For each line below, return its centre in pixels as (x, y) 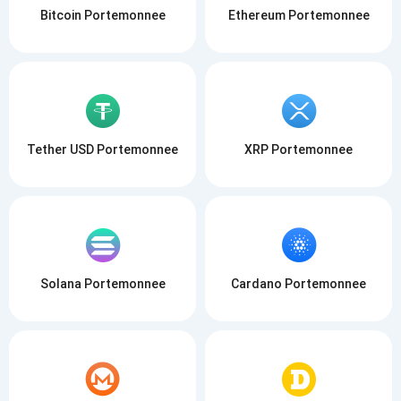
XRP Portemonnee (299, 149)
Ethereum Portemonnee (299, 15)
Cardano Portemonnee (299, 283)
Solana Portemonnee (102, 283)
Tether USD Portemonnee (102, 149)
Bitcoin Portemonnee (102, 15)
